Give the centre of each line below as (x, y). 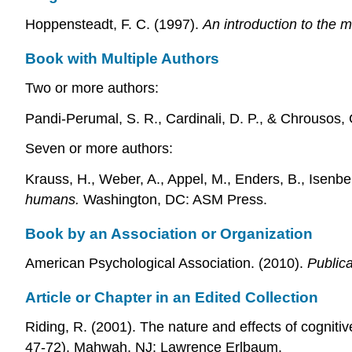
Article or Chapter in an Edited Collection (172, 298)
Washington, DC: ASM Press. (173, 200)
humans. (52, 200)
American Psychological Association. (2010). (166, 264)
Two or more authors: (92, 88)
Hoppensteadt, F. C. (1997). (114, 24)
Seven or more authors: (99, 149)
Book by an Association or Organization (169, 234)
